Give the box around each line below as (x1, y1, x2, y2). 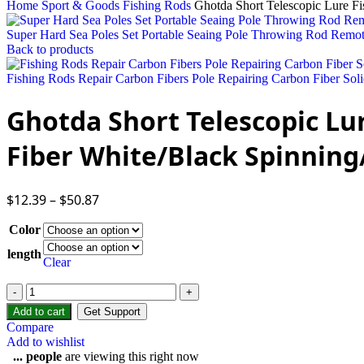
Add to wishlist (6, 334, 84, 349)
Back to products (6, 42, 93, 56)
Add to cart (13, 305, 65, 318)
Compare (6, 319, 54, 334)
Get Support (84, 305, 141, 318)
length (7, 246, 41, 261)
